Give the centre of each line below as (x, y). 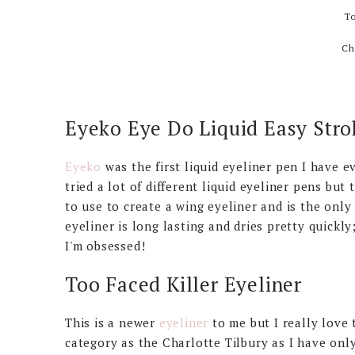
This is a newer (112, 322)
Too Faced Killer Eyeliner (183, 284)
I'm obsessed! (107, 245)
